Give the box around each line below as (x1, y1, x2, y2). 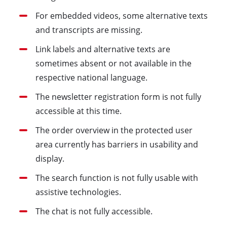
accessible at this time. (35, 105, 122, 117)
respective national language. (35, 71, 147, 83)
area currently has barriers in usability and (35, 138, 198, 150)
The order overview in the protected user (35, 124, 193, 136)
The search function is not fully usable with (35, 172, 198, 183)
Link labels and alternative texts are (35, 43, 170, 55)
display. (35, 153, 64, 164)
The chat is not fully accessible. (35, 205, 153, 217)
